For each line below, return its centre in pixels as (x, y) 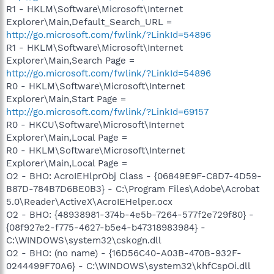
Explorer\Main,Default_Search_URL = (89, 22)
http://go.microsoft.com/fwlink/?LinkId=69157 (107, 112)
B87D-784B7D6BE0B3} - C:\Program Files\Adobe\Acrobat (133, 189)
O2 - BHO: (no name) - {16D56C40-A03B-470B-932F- (124, 253)
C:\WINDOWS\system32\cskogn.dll (84, 240)
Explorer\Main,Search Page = (70, 60)
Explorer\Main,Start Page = (66, 99)
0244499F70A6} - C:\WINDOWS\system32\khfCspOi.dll (128, 266)
